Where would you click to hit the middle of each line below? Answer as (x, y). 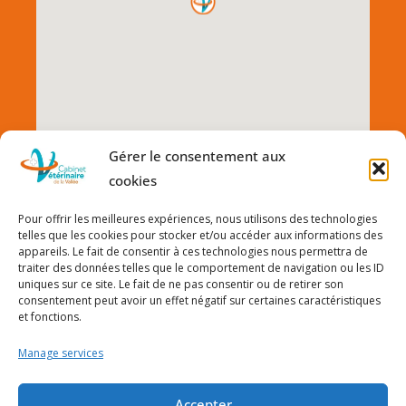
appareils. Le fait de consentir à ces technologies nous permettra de (193, 251)
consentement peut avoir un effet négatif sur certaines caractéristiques (199, 300)
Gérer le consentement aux (197, 156)
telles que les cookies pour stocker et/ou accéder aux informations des (200, 235)
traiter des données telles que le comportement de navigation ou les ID (201, 268)
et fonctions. (50, 317)
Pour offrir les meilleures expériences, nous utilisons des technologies (198, 219)
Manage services (61, 353)
